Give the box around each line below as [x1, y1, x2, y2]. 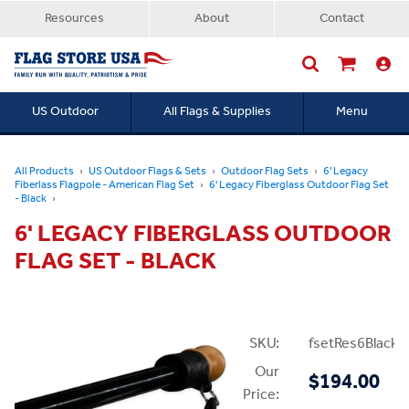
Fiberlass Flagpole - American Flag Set [15, 174, 194, 195]
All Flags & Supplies [163, 100, 272, 124]
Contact [320, 6, 364, 31]
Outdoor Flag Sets [221, 161, 309, 182]
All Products [15, 161, 74, 182]
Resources [45, 6, 104, 31]
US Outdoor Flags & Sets [89, 161, 206, 182]
